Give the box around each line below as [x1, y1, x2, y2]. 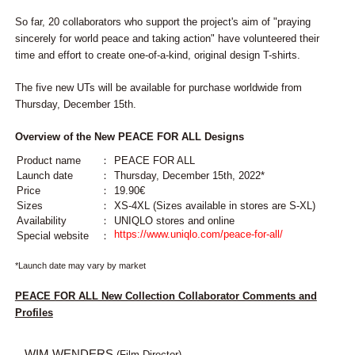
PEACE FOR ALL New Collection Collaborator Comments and [14, 289, 317, 302]
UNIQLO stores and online [113, 214, 235, 227]
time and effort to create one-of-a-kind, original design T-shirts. [14, 48, 300, 61]
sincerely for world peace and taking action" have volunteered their [14, 32, 319, 44]
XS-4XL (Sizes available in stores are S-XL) [113, 199, 315, 212]
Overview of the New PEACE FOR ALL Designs [14, 130, 244, 143]
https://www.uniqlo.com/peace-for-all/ [113, 227, 283, 240]
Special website [16, 229, 89, 242]
